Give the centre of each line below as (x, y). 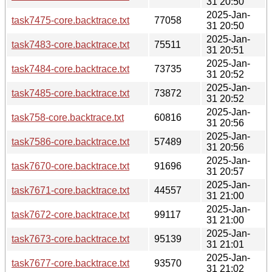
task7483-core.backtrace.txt (70, 44)
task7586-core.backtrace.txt (70, 141)
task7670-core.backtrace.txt (70, 166)
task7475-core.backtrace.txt (70, 20)
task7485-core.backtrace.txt (70, 93)
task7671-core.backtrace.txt (70, 190)
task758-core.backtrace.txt (68, 117)
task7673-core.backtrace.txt (70, 239)
